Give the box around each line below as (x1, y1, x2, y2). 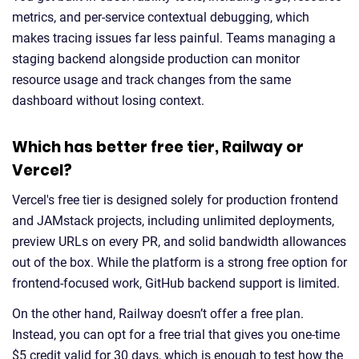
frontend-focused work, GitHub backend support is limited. (12, 276, 340, 291)
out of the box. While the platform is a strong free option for (12, 255, 347, 270)
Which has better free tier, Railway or (12, 136, 304, 158)
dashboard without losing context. (12, 93, 204, 108)
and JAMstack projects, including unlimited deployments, (12, 213, 334, 228)
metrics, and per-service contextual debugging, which (12, 10, 309, 25)
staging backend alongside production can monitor (12, 51, 300, 67)
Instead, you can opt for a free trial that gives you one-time (12, 327, 340, 342)
